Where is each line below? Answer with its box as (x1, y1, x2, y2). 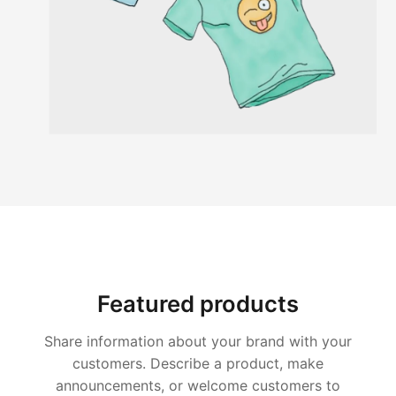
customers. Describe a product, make (72, 354, 324, 373)
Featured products (97, 290, 299, 318)
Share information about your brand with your (44, 332, 352, 351)
